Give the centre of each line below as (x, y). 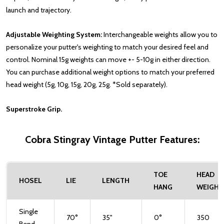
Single (28, 212)
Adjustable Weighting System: (55, 35)
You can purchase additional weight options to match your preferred (110, 72)
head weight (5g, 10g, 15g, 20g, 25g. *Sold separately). (87, 85)
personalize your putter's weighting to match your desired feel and (107, 47)
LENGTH (116, 181)
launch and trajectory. (39, 10)
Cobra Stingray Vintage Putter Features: (112, 140)
